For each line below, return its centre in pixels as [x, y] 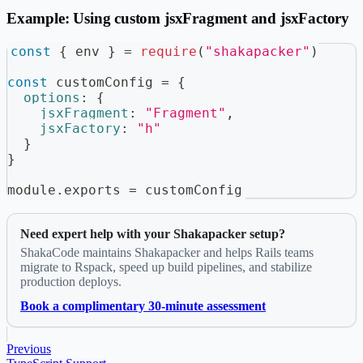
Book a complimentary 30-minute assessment [143, 306]
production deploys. [71, 282]
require [169, 51]
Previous [29, 349]
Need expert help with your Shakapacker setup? [153, 233]
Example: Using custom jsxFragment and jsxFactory [178, 19]
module [32, 190]
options [52, 97]
